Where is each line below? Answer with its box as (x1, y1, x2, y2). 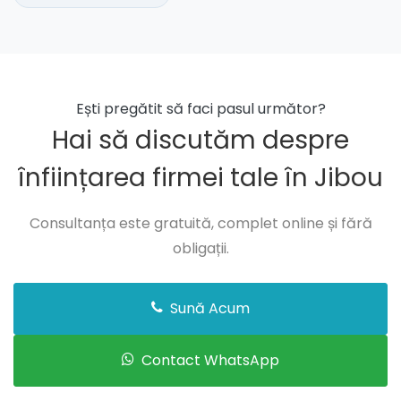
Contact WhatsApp (138, 350, 279, 371)
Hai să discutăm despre (52, 123, 349, 158)
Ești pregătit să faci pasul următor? (75, 98, 326, 120)
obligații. (172, 238, 229, 260)
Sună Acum (166, 298, 250, 320)
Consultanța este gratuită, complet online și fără (29, 213, 372, 235)
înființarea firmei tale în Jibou (18, 160, 383, 196)
